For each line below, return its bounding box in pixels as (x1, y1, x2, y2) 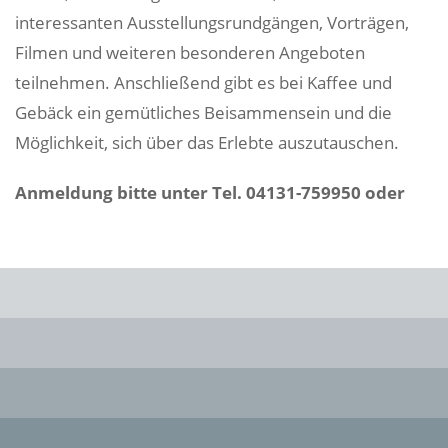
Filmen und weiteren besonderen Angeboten (15, 41, 365, 64)
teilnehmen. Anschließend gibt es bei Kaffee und (15, 71, 392, 94)
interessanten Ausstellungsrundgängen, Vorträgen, (15, 11, 409, 34)
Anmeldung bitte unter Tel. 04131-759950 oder (15, 181, 405, 204)
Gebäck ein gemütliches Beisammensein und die (15, 101, 392, 124)
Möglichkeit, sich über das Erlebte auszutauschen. (15, 131, 399, 154)
